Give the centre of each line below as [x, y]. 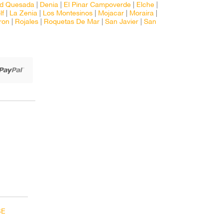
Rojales [27, 22]
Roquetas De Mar [72, 22]
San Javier [122, 22]
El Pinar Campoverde [97, 5]
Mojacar [111, 14]
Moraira [142, 14]
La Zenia [23, 14]
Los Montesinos [68, 14]
